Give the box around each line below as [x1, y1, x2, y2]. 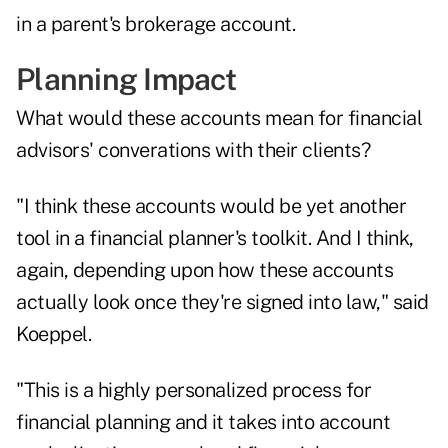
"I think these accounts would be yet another [16, 194, 406, 219]
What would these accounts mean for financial [16, 106, 422, 131]
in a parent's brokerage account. [16, 12, 295, 37]
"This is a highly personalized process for [16, 378, 371, 403]
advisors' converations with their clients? [16, 138, 370, 163]
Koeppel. [16, 322, 91, 347]
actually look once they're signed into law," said [16, 290, 429, 315]
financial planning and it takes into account [16, 410, 390, 435]
